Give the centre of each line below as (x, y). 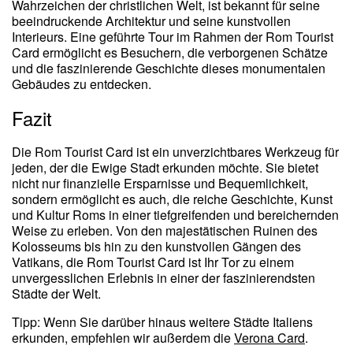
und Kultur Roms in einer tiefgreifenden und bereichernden (175, 215)
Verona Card (269, 338)
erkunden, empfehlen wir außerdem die (123, 338)
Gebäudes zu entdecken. (83, 84)
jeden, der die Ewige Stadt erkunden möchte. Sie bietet (165, 168)
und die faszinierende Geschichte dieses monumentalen (169, 69)
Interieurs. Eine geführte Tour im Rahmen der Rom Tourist (173, 37)
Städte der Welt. (56, 294)
